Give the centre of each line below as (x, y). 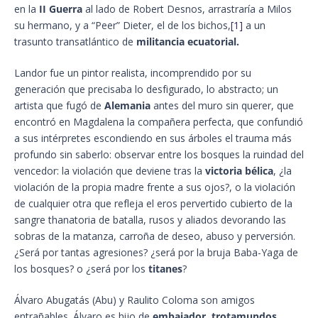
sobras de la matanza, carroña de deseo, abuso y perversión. (155, 236)
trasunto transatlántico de (75, 41)
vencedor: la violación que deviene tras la (110, 170)
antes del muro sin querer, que (222, 105)
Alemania (127, 105)
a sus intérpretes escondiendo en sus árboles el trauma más (153, 138)
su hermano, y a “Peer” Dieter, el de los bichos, (122, 25)
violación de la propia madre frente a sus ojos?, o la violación (155, 187)
